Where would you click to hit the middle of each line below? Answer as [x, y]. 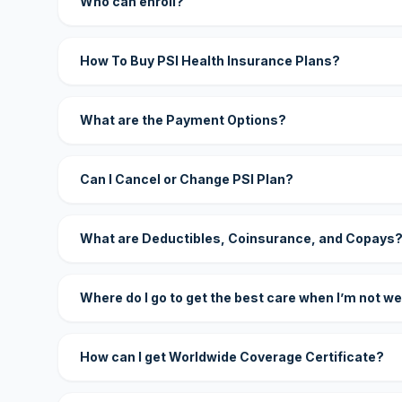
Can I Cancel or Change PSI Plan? [187, 179]
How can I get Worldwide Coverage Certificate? [232, 357]
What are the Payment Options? [183, 120]
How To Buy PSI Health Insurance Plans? [210, 61]
